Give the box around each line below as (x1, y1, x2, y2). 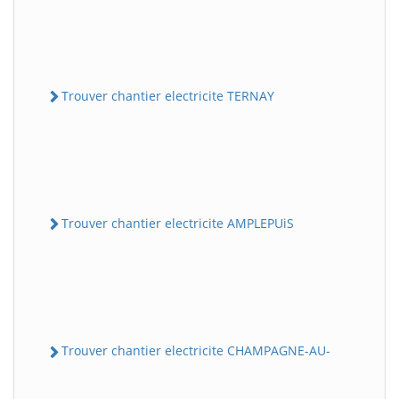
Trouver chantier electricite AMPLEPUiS (61, 215, 294, 232)
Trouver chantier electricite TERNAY (61, 86, 274, 104)
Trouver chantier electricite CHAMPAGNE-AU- (61, 342, 330, 360)
